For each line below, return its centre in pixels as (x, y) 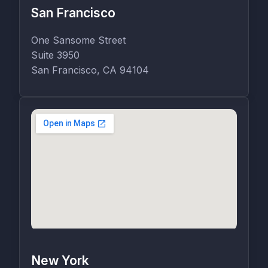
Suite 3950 (56, 55)
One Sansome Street (79, 40)
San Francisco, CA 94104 (90, 70)
